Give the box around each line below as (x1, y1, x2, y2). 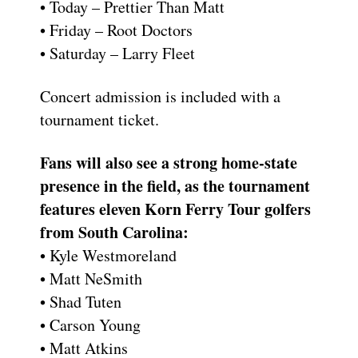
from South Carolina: (40, 220, 189, 244)
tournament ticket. (40, 108, 159, 130)
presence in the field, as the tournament (40, 173, 310, 197)
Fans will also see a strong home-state (40, 150, 297, 174)
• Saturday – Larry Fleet (40, 42, 195, 64)
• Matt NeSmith (40, 267, 142, 289)
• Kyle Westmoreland (40, 244, 177, 266)
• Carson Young (40, 313, 141, 336)
